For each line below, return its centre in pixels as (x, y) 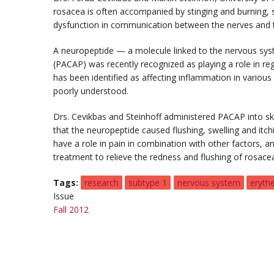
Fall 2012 (71, 209)
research (102, 182)
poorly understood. (91, 91)
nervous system (209, 182)
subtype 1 (148, 182)
